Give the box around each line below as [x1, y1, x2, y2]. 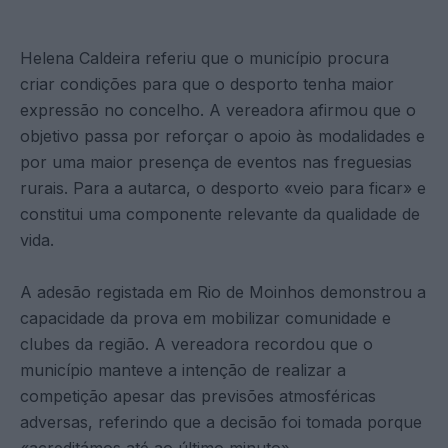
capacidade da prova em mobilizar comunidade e [20, 307, 391, 328]
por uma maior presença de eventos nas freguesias [20, 151, 412, 172]
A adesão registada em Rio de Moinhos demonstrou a [20, 281, 426, 302]
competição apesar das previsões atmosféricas [20, 385, 376, 406]
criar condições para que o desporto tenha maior [20, 73, 394, 94]
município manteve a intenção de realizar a [20, 359, 346, 380]
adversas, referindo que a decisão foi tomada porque [20, 411, 422, 432]
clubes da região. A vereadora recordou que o [20, 333, 373, 354]
